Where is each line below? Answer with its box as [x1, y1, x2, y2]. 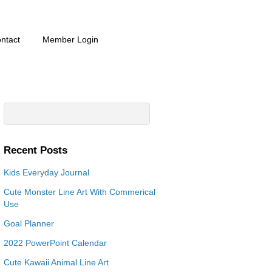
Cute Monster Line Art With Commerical [3, 187, 155, 197]
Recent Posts [3, 144, 67, 157]
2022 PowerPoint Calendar [3, 238, 107, 248]
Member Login [42, 35, 98, 45]
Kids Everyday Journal [3, 168, 89, 178]
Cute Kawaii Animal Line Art [3, 257, 109, 268]
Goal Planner [3, 219, 54, 229]
